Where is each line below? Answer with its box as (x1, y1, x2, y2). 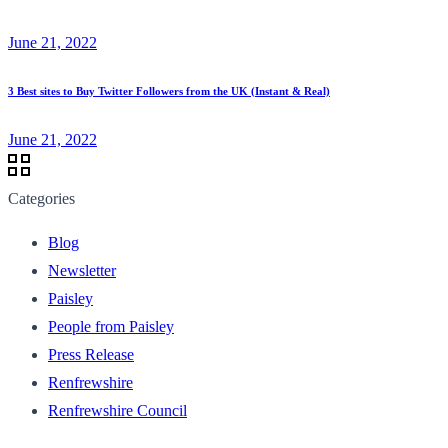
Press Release (48, 345, 134, 363)
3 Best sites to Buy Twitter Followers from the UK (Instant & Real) (8, 84, 330, 97)
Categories (8, 189, 75, 207)
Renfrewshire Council (48, 401, 187, 419)
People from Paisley (48, 317, 174, 335)
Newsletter (48, 261, 116, 279)
